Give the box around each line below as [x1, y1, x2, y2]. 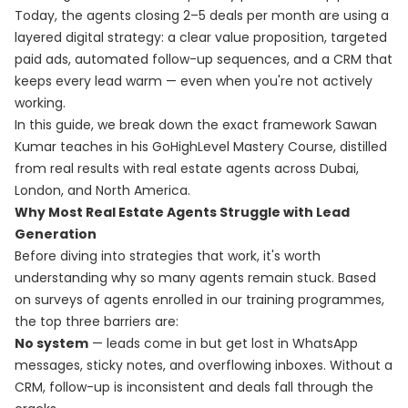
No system [15, 334, 88, 352]
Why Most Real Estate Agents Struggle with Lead [15, 203, 350, 221]
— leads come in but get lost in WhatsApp [88, 334, 358, 352]
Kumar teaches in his [15, 138, 152, 156]
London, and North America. [15, 181, 190, 199]
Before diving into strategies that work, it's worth [15, 247, 321, 265]
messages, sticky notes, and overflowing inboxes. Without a [15, 356, 393, 374]
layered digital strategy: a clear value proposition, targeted [15, 28, 387, 46]
